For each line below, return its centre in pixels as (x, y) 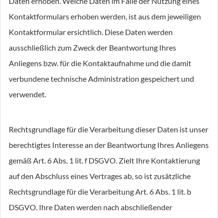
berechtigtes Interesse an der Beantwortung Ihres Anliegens (109, 145)
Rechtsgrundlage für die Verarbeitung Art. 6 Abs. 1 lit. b (100, 191)
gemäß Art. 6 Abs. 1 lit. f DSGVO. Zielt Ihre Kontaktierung (104, 160)
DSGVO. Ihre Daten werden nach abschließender (91, 207)
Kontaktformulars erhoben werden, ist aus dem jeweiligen (105, 16)
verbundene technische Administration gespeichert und (101, 79)
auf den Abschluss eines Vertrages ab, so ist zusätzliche (100, 176)
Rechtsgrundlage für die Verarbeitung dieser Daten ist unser (109, 129)
